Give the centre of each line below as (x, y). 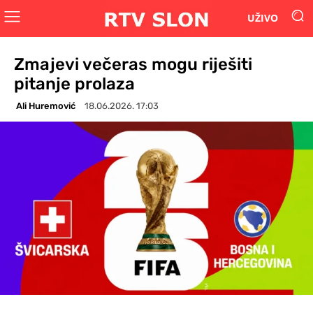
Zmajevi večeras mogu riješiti (133, 64)
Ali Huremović (46, 105)
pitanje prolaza (74, 83)
